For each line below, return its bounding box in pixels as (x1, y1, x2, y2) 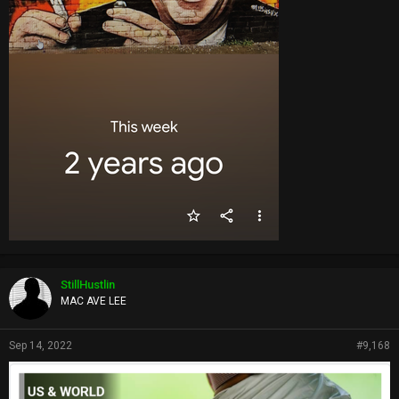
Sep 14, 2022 (9, 338, 72, 352)
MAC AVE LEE (61, 294, 126, 307)
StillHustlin (61, 277, 115, 291)
